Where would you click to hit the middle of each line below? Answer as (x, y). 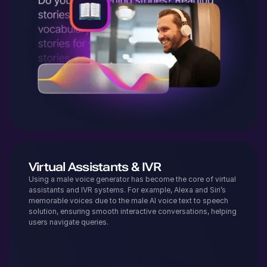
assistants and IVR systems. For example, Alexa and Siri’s (127, 190)
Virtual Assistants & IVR (95, 167)
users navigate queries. (69, 222)
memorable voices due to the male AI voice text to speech (128, 201)
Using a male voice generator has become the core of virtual (132, 179)
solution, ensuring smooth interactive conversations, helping (133, 212)
